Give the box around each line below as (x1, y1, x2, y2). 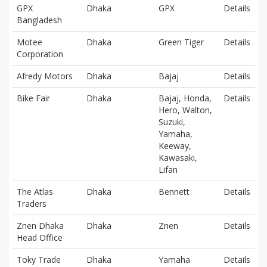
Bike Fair (17, 92, 50, 104)
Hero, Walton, (159, 104, 212, 116)
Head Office (17, 231, 63, 243)
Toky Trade (17, 253, 61, 265)
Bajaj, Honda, (159, 92, 212, 104)
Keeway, (159, 139, 191, 151)
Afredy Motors (17, 70, 73, 82)
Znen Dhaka (17, 219, 64, 231)
